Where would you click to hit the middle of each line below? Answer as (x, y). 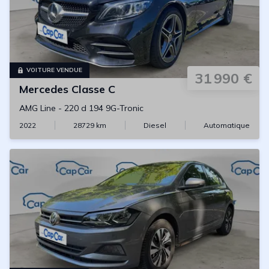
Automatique (227, 125)
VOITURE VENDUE (54, 70)
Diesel (155, 125)
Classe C (93, 89)
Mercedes (44, 89)
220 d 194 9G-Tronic (104, 108)
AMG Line (38, 108)
